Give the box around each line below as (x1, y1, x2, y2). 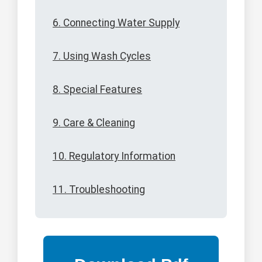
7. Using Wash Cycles (53, 50, 151, 63)
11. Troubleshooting (53, 184, 145, 196)
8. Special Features (53, 84, 142, 96)
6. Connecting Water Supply (53, 17, 180, 29)
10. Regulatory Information (53, 150, 175, 163)
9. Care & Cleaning (53, 117, 135, 129)
